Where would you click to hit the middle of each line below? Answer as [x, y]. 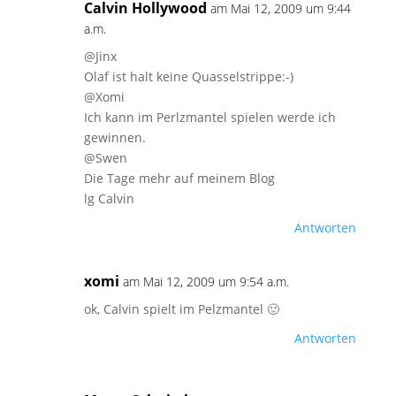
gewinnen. [114, 138]
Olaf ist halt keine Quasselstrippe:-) [188, 77]
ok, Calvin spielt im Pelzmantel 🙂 [181, 309]
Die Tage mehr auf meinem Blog [179, 179]
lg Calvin [109, 199]
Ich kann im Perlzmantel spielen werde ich [209, 118]
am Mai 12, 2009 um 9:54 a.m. [206, 282]
